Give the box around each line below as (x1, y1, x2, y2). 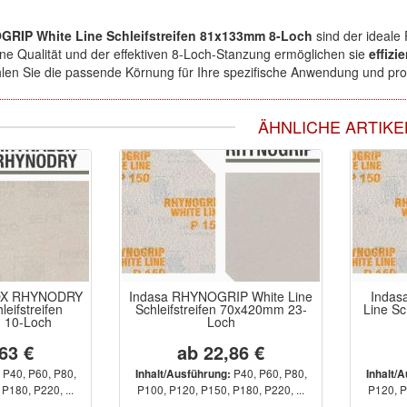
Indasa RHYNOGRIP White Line (129, 287, 313, 305)
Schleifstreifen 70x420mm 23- (134, 300, 307, 318)
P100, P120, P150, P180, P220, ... (137, 382, 304, 397)
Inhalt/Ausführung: (134, 366, 231, 382)
